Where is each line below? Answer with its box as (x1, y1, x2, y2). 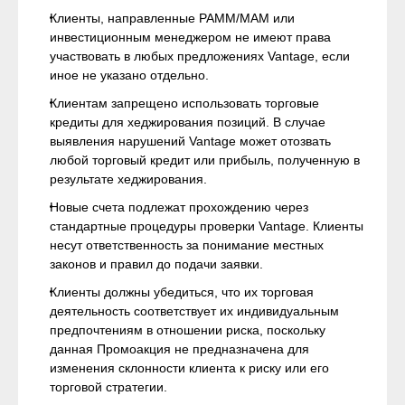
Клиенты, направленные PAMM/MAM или (50, 11, 295, 25)
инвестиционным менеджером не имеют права (50, 30, 331, 44)
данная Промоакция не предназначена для (50, 342, 309, 356)
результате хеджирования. (50, 172, 207, 186)
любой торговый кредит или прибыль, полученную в (50, 153, 360, 167)
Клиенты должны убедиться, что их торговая (50, 285, 314, 299)
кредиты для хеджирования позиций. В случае (50, 115, 325, 129)
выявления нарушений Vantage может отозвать (50, 134, 331, 148)
